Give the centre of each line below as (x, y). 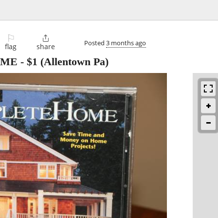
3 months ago (126, 43)
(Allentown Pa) (73, 62)
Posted (95, 43)
